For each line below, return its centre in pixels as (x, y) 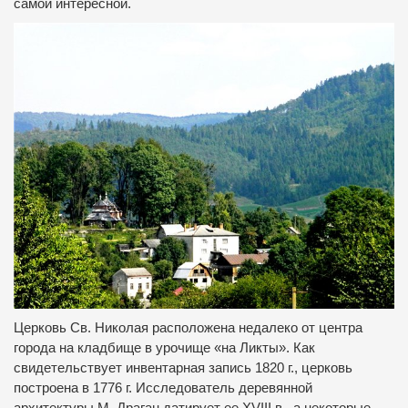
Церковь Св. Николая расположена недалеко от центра (188, 327)
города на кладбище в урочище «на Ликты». (153, 347)
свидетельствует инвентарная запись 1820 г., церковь (183, 367)
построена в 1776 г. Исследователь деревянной (163, 388)
